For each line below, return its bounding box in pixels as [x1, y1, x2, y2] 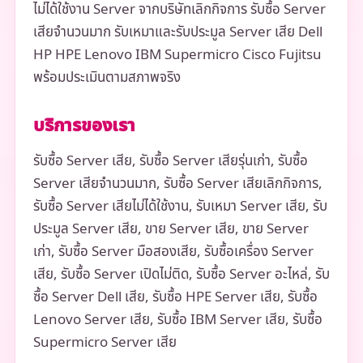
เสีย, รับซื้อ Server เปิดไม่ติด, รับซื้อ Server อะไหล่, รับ [32, 263, 330, 285]
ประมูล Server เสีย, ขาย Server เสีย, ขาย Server [32, 218, 309, 240]
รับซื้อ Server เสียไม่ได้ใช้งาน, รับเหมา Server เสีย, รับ [32, 195, 327, 217]
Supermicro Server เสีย [32, 331, 177, 353]
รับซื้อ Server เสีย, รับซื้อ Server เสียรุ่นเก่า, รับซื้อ [32, 150, 308, 172]
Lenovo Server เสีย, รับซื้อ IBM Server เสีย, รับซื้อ [32, 309, 322, 331]
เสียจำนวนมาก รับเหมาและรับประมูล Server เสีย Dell [32, 21, 322, 43]
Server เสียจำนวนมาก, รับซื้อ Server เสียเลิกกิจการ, [32, 173, 322, 194]
